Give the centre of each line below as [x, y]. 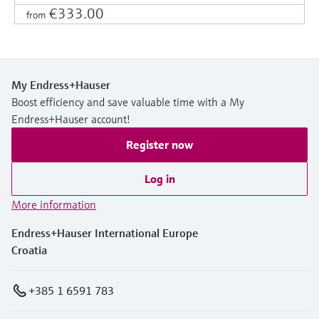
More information [54, 204]
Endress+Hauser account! [71, 119]
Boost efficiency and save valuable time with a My [128, 101]
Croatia [29, 250]
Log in [159, 178]
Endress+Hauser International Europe [105, 232]
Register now [159, 144]
